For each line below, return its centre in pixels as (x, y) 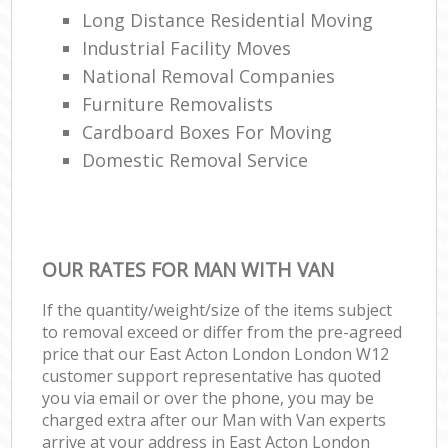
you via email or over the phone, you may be (208, 397)
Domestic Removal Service (195, 159)
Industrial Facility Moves (187, 47)
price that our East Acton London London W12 (216, 353)
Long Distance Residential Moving (228, 19)
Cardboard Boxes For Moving (207, 131)
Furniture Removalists (178, 103)
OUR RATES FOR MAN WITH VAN (188, 269)
